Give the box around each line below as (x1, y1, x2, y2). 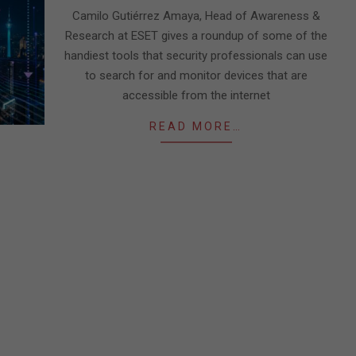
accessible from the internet (122, 88, 270, 103)
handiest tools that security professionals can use (64, 48, 327, 63)
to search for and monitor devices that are (84, 68, 308, 83)
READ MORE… (149, 120, 242, 133)
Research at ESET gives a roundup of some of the (64, 29, 327, 43)
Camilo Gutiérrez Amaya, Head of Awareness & (72, 9, 320, 23)
